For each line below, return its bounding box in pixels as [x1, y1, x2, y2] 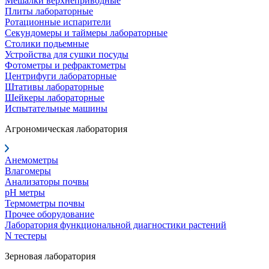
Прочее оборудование [5, 209, 94, 219]
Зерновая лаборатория [5, 251, 95, 261]
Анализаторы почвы [5, 177, 89, 187]
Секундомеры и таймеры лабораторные [5, 28, 168, 38]
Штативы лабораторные [5, 82, 104, 92]
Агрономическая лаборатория [5, 124, 127, 134]
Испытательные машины [5, 103, 107, 113]
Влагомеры [5, 166, 51, 176]
